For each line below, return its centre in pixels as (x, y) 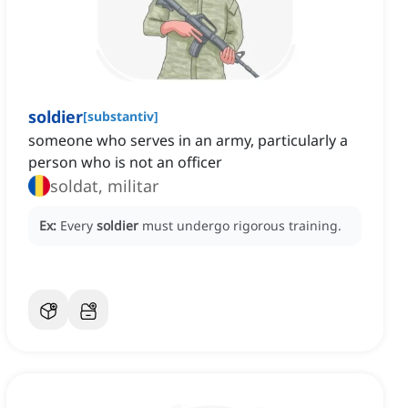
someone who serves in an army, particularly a (188, 141)
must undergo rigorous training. (242, 226)
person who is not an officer (125, 163)
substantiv (121, 117)
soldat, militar (104, 186)
